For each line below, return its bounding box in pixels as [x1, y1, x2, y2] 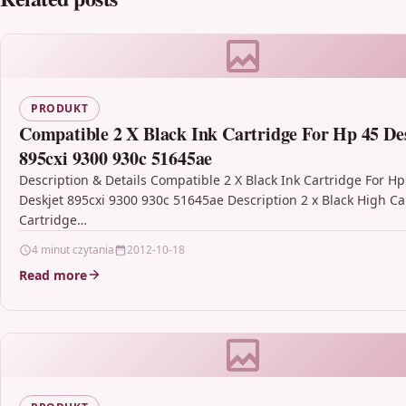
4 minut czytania [32, 241, 114, 257]
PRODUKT [31, 100, 89, 116]
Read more [19, 266, 87, 284]
